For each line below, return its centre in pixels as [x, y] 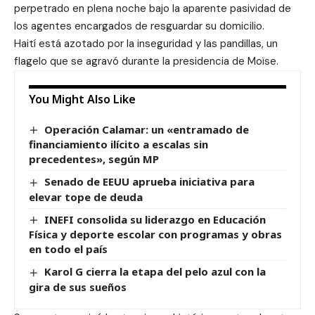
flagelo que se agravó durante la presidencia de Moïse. [146, 61]
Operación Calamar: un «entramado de [147, 129]
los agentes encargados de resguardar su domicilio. [139, 26]
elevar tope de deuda [86, 197]
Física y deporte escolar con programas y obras [155, 234]
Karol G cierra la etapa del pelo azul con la [155, 272]
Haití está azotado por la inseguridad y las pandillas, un [146, 44]
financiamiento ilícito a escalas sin [118, 144]
